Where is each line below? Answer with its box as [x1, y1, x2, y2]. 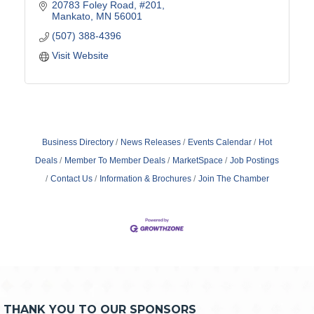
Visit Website [51, 49, 109, 61]
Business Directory [42, 137, 114, 147]
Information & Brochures [99, 173, 191, 184]
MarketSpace [172, 155, 223, 165]
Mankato [51, 10, 90, 22]
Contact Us [50, 173, 93, 184]
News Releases [121, 137, 181, 147]
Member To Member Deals [64, 155, 165, 165]
